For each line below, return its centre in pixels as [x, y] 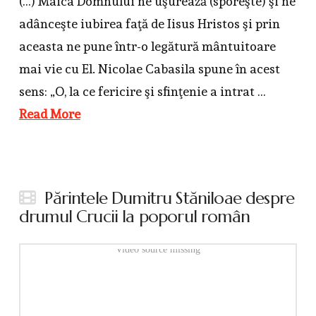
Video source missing [158, 249]
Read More [49, 114]
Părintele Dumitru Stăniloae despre [170, 199]
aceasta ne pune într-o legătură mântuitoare [147, 47]
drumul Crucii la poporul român [134, 217]
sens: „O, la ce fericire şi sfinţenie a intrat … [142, 92]
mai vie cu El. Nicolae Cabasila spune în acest [149, 69]
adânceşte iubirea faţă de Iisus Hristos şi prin [149, 24]
